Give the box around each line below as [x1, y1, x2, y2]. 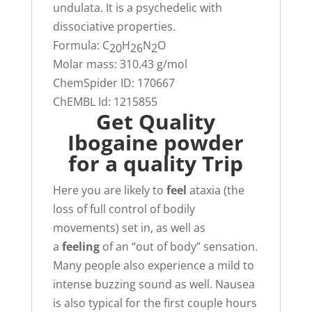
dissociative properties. [52, 18, 175, 34]
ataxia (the [186, 182, 244, 198]
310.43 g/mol [119, 56, 187, 72]
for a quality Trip [68, 148, 244, 178]
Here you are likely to [52, 182, 166, 198]
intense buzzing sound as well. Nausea [52, 276, 255, 292]
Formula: [52, 37, 102, 53]
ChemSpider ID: [52, 75, 137, 91]
